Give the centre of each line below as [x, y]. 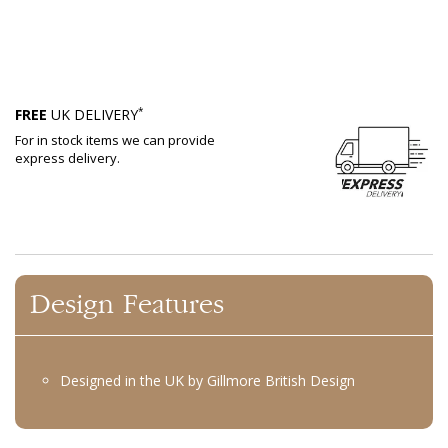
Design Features [127, 304]
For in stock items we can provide [115, 139]
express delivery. [67, 157]
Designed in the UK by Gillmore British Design [207, 380]
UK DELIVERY [92, 114]
